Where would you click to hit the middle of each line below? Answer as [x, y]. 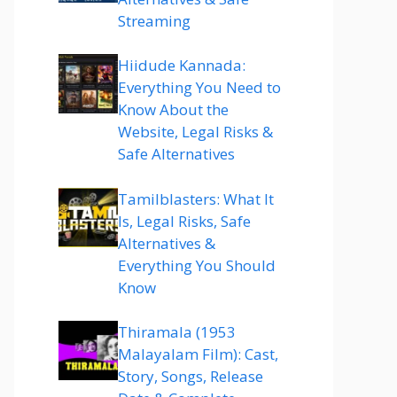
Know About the [173, 109]
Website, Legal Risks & [195, 132]
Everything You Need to [199, 87]
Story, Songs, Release [191, 376]
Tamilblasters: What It [196, 198]
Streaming [154, 20]
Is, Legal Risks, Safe [184, 221]
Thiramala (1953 [177, 332]
